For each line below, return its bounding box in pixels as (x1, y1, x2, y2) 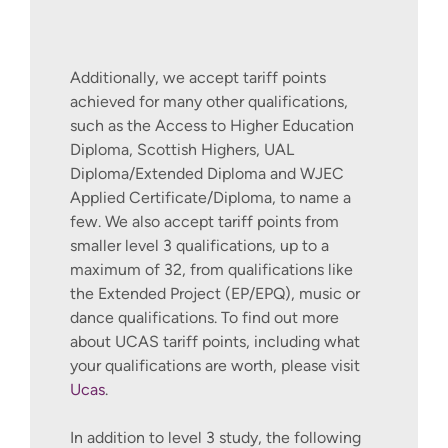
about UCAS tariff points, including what (70, 331, 360, 351)
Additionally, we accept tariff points (70, 67, 326, 87)
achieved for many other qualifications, (70, 91, 348, 111)
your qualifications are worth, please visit (70, 355, 360, 375)
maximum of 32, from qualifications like (70, 259, 353, 279)
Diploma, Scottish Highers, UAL (70, 139, 294, 159)
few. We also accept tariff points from (70, 211, 339, 231)
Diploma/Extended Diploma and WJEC (70, 163, 344, 183)
